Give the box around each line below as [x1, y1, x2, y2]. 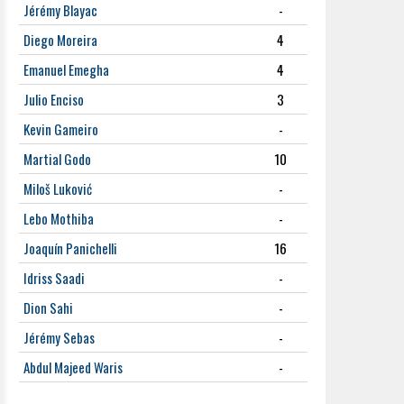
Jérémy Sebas [23, 327, 95, 347]
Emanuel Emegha [23, 60, 109, 79]
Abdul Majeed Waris [23, 357, 123, 377]
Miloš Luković [23, 179, 92, 198]
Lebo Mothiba [23, 208, 94, 228]
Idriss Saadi [23, 268, 85, 288]
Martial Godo [23, 149, 91, 169]
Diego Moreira [23, 30, 97, 50]
